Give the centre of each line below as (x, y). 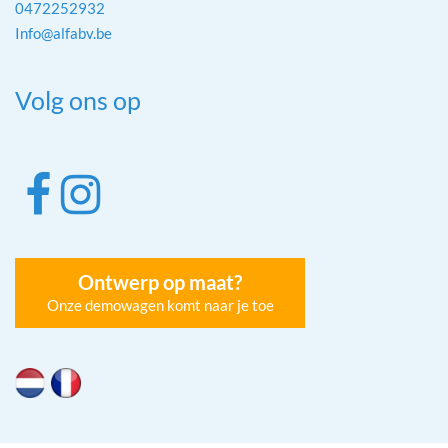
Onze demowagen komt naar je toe (160, 305)
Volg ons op (78, 100)
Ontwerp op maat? (160, 282)
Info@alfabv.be (63, 33)
